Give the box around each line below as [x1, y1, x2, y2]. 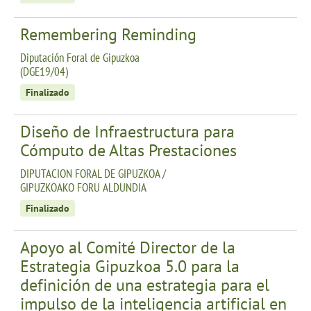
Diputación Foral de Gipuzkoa [20, 49, 140, 65]
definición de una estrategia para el [20, 274, 269, 296]
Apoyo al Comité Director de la [20, 236, 235, 258]
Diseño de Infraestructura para [20, 120, 235, 142]
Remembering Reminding [20, 23, 196, 45]
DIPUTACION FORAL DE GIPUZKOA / [20, 165, 166, 181]
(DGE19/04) [20, 63, 68, 79]
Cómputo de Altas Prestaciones [20, 139, 237, 161]
